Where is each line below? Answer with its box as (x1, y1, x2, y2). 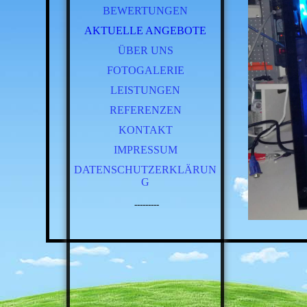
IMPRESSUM (113, 144, 177, 156)
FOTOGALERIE (106, 64, 184, 76)
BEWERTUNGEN (103, 5, 188, 16)
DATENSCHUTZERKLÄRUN (74, 164, 217, 175)
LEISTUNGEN (110, 84, 180, 96)
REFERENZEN (109, 104, 182, 116)
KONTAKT (118, 124, 173, 136)
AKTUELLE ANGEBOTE (84, 25, 206, 36)
